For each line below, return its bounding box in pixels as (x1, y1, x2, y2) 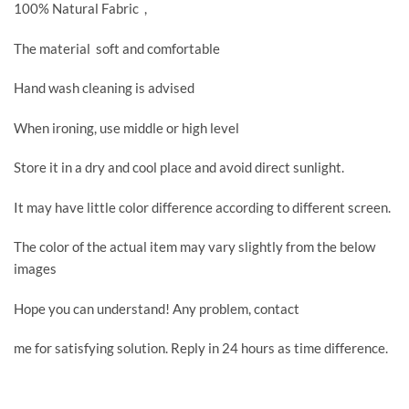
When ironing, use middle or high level (14, 119, 239, 136)
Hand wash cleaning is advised (14, 79, 194, 97)
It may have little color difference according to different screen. (14, 198, 391, 215)
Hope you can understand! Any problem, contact (14, 299, 299, 317)
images (14, 260, 57, 278)
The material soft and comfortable (14, 39, 220, 57)
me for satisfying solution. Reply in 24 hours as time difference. (14, 340, 388, 357)
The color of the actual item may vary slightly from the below (14, 238, 375, 256)
